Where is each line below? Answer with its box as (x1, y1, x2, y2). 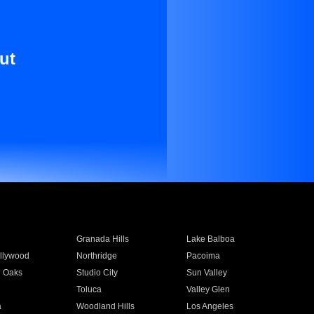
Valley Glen (186, 285, 231, 294)
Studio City (76, 268, 118, 278)
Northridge (76, 251, 117, 261)
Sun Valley (186, 268, 228, 278)
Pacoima (186, 251, 221, 261)
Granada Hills (76, 234, 129, 244)
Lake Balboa (186, 234, 235, 244)
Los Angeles (186, 301, 234, 311)
